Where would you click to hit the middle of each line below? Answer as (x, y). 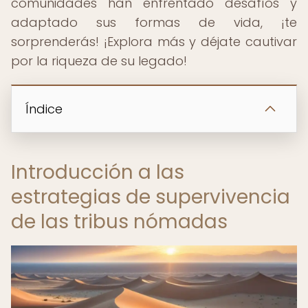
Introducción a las (98, 172)
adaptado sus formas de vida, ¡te (154, 22)
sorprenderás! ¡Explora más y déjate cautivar (154, 42)
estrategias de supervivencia (151, 197)
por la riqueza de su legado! (99, 61)
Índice (44, 109)
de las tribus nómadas (119, 222)
